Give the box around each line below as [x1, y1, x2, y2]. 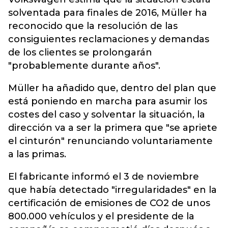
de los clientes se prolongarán [8, 47, 152, 58]
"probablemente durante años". [8, 60, 160, 71]
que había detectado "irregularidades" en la [8, 184, 217, 195]
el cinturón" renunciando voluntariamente [8, 135, 213, 147]
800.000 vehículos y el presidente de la [8, 211, 194, 222]
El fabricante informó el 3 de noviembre [8, 171, 199, 182]
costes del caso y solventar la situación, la [8, 109, 205, 120]
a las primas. [8, 149, 66, 160]
